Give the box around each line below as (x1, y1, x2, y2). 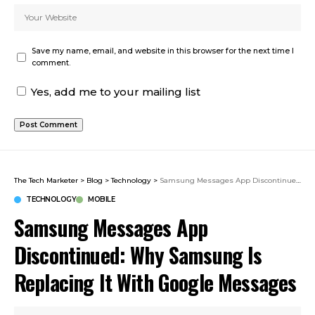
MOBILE (88, 195, 115, 205)
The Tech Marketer (14, 176, 78, 186)
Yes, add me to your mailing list (28, 85, 200, 99)
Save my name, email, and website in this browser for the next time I (32, 46, 294, 56)
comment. (32, 58, 70, 68)
